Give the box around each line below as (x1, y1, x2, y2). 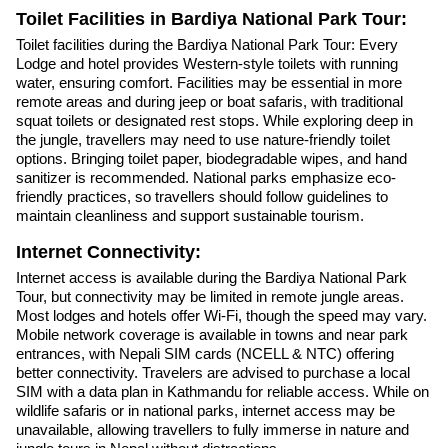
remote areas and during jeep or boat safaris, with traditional (16, 93, 403, 111)
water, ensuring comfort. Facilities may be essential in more (16, 74, 402, 92)
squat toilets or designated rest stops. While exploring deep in (16, 112, 413, 130)
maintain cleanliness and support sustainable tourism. (16, 207, 368, 225)
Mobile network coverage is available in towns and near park (16, 325, 408, 343)
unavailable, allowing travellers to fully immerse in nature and (16, 420, 409, 438)
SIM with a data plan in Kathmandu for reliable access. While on (16, 382, 429, 400)
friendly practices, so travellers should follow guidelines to (16, 188, 388, 206)
